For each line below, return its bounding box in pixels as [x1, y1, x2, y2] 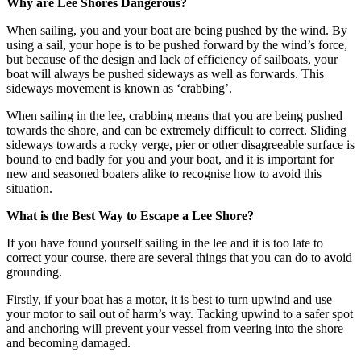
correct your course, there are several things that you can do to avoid [6, 250, 352, 264]
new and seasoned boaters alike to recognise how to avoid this [6, 166, 322, 180]
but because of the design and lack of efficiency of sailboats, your [6, 52, 338, 66]
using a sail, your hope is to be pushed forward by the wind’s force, [6, 37, 347, 52]
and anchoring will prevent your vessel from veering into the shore [6, 321, 343, 335]
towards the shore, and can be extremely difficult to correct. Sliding [6, 122, 346, 137]
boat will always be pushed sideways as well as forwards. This [6, 66, 324, 81]
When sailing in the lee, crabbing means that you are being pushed [6, 108, 342, 122]
